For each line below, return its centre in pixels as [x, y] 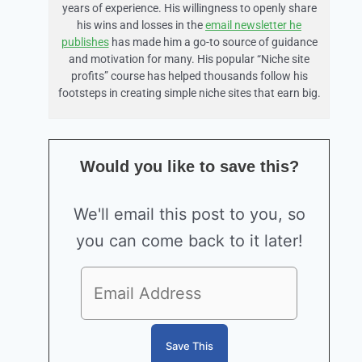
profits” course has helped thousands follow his [189, 76]
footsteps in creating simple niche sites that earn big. [189, 93]
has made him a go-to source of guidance [213, 42]
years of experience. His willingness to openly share [189, 8]
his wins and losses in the [141, 25]
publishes [85, 42]
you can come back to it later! [189, 241]
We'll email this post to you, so [189, 215]
